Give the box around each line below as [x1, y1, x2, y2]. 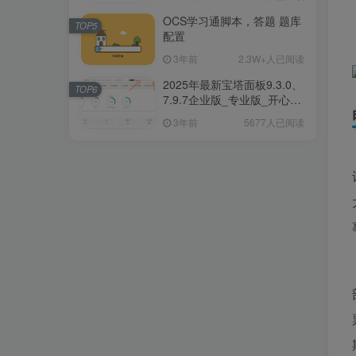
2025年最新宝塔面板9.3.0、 [163, 75, 303, 92]
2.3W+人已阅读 [238, 51, 304, 65]
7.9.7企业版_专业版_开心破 [163, 91, 301, 107]
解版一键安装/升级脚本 [163, 106, 277, 122]
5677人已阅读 [244, 114, 304, 129]
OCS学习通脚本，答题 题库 [163, 12, 301, 29]
